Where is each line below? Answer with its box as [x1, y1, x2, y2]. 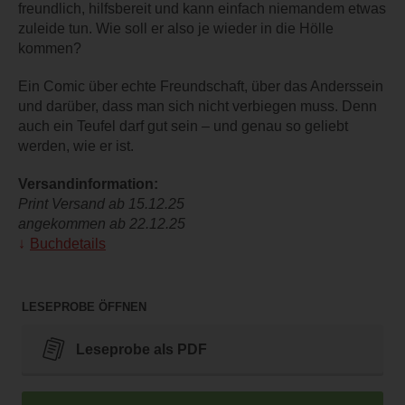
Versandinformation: [18, 176, 158, 193]
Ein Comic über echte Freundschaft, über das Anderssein [18, 79, 383, 95]
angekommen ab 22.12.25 [18, 216, 185, 232]
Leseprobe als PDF [76, 341, 207, 357]
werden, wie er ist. [18, 138, 134, 155]
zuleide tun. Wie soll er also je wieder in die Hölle [18, 21, 334, 37]
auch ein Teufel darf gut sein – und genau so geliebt [18, 118, 348, 135]
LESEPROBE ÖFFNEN [22, 300, 146, 315]
